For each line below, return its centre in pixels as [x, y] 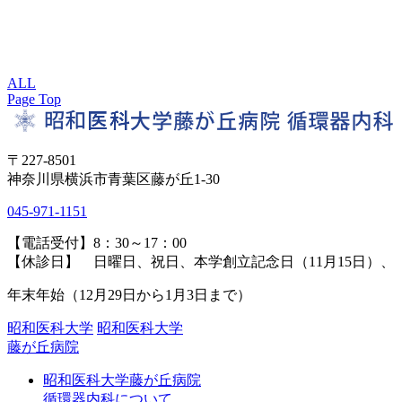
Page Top [34, 99]
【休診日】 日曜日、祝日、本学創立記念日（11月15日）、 [201, 261]
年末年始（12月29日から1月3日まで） [129, 294]
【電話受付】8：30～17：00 [97, 242]
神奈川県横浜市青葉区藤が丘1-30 [114, 179]
